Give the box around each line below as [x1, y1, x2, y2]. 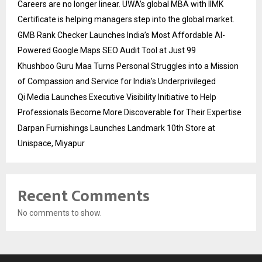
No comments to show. [18, 208, 102, 218]
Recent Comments [18, 182, 150, 210]
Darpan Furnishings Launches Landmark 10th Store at [18, 123, 215, 133]
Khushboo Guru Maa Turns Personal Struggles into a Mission [18, 61, 239, 71]
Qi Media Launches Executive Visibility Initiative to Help [18, 92, 216, 102]
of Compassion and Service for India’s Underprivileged [18, 76, 216, 86]
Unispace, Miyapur [18, 138, 85, 148]
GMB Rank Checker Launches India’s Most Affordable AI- [18, 30, 225, 40]
